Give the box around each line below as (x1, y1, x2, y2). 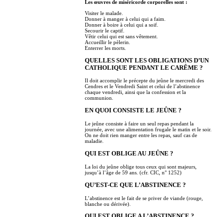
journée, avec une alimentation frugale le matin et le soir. (85, 126, 212, 133)
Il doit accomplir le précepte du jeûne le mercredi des (85, 77, 204, 84)
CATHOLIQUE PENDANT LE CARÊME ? (85, 64, 203, 71)
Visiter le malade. (85, 10, 123, 16)
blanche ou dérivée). (85, 201, 131, 207)
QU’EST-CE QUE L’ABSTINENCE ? (85, 181, 186, 188)
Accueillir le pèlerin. (85, 39, 130, 45)
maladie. (85, 138, 104, 144)
